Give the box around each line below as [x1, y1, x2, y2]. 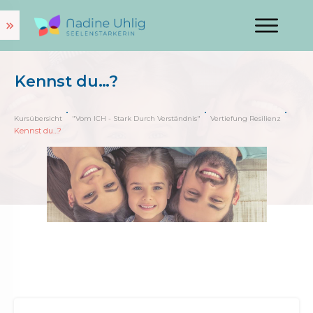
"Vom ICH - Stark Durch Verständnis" [72, 114, 201, 124]
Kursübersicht [14, 114, 62, 124]
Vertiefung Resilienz [210, 114, 281, 124]
